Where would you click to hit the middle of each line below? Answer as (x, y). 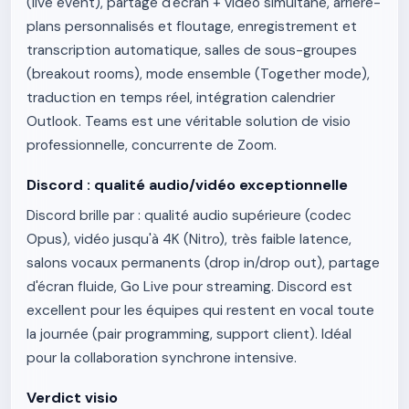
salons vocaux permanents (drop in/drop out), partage (203, 263)
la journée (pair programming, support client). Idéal (189, 334)
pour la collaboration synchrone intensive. (162, 358)
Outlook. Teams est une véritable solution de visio (189, 121)
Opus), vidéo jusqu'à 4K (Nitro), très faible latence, (189, 239)
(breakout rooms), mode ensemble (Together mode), (198, 74)
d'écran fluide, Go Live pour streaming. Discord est (189, 287)
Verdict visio (72, 398)
